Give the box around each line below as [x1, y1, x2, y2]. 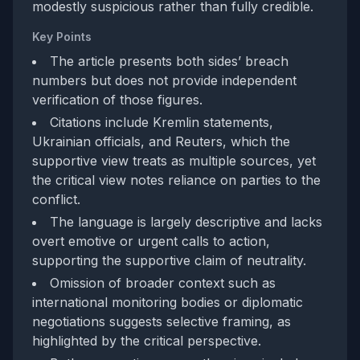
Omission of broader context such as [50, 275, 276, 292]
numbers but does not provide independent [32, 72, 297, 89]
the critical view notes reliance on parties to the [32, 172, 321, 189]
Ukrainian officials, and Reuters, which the [32, 133, 290, 150]
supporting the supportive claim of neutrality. [32, 252, 306, 269]
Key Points [32, 30, 92, 44]
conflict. [32, 191, 80, 208]
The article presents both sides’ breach [50, 53, 288, 70]
